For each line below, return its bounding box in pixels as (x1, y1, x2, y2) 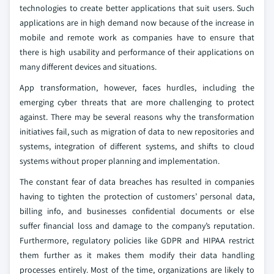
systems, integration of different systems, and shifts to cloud (20, 141, 254, 152)
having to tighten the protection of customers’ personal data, (20, 191, 254, 202)
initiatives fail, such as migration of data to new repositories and (20, 126, 254, 138)
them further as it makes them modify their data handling (20, 250, 254, 261)
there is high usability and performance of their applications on (20, 46, 254, 58)
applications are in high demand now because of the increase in (20, 17, 254, 29)
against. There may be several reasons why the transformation (20, 111, 254, 123)
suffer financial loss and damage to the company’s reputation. (20, 220, 254, 232)
